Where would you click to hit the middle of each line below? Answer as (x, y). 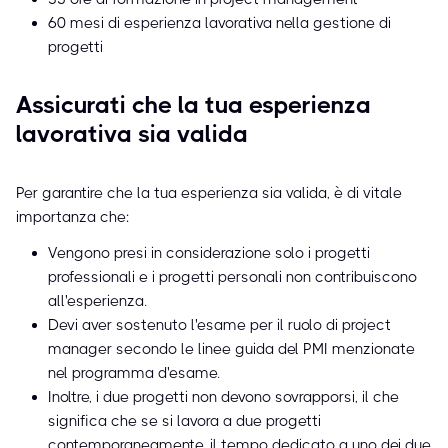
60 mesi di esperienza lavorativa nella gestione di (219, 23)
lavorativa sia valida (132, 134)
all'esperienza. (97, 301)
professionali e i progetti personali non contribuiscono (232, 277)
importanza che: (72, 217)
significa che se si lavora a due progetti (184, 421)
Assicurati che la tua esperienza (193, 105)
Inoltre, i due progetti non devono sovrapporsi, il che (223, 397)
